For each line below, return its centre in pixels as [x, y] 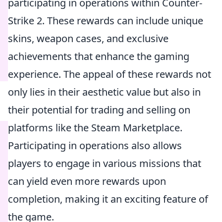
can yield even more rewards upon [87, 181]
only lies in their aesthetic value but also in [104, 92]
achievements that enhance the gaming [99, 56]
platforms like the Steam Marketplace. [95, 128]
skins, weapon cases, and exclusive [88, 38]
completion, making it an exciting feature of [108, 199]
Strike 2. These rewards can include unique [106, 21]
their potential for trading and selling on [99, 110]
